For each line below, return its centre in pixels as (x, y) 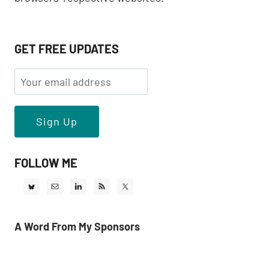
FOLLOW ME (46, 163)
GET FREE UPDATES (67, 49)
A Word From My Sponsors (77, 227)
